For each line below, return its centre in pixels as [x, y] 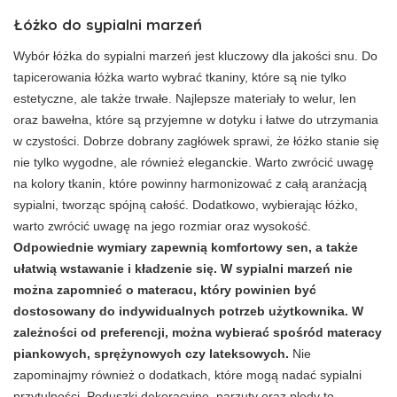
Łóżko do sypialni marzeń [108, 25]
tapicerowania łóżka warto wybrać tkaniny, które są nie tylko [180, 78]
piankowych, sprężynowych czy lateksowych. [151, 354]
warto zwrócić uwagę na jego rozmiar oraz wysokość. [162, 226]
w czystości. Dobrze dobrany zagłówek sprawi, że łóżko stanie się [196, 141]
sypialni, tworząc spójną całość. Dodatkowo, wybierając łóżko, [186, 205]
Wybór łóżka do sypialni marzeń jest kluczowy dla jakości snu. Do [195, 56]
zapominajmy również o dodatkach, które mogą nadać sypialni [187, 375]
